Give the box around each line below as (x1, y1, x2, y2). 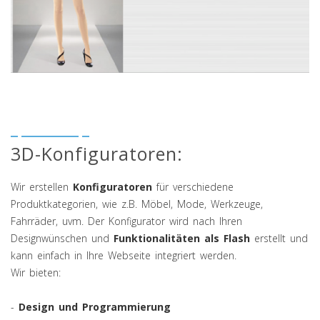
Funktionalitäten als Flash (114, 231, 250, 245)
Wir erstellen (11, 179, 73, 194)
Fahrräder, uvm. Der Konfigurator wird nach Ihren (11, 214, 242, 228)
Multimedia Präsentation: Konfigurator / (33, 79, 287, 94)
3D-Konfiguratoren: (11, 141, 183, 166)
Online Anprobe (110, 92, 210, 107)
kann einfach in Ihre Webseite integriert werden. (11, 248, 236, 262)
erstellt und (250, 231, 308, 245)
